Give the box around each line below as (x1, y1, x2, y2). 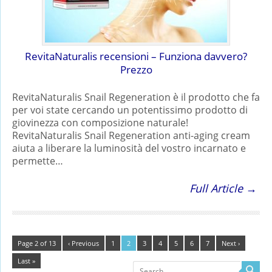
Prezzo (120, 62, 152, 76)
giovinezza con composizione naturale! (12, 115, 188, 129)
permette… (12, 154, 63, 168)
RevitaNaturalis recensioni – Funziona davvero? (25, 49, 247, 63)
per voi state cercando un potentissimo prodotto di (12, 103, 248, 117)
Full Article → (189, 180, 257, 195)
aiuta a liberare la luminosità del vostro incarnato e (12, 141, 246, 155)
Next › (222, 238, 240, 248)
